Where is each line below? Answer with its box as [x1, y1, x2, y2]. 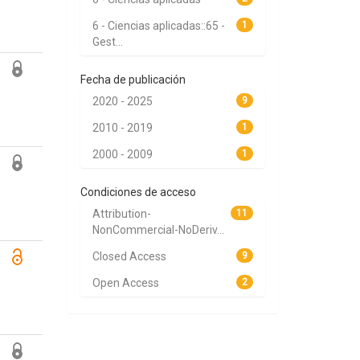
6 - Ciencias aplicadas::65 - [92, 19, 225, 32]
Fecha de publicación [80, 73, 186, 86]
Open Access [92, 276, 159, 289]
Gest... [92, 35, 123, 48]
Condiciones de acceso [80, 186, 196, 198]
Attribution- [92, 207, 151, 220]
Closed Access [92, 250, 166, 263]
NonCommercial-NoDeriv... [92, 223, 224, 236]
